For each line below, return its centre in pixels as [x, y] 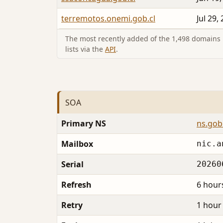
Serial [72, 165]
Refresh [76, 185]
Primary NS [84, 124]
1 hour [209, 205]
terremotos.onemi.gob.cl [108, 19]
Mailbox [77, 144]
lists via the [85, 49]
